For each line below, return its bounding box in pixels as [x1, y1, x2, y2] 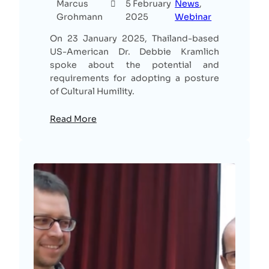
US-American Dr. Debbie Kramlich [49, 46, 220, 58]
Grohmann [56, 11, 103, 23]
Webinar [175, 11, 212, 23]
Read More [49, 113, 97, 125]
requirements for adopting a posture [49, 73, 220, 84]
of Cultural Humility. [49, 86, 134, 97]
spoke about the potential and [49, 59, 220, 71]
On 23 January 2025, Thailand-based [49, 33, 220, 44]
